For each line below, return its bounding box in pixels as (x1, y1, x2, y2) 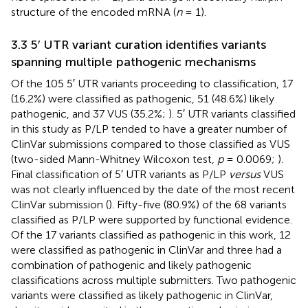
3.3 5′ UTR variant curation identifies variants (11, 36, 266, 52)
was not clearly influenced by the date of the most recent (11, 182, 295, 196)
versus (229, 167, 261, 181)
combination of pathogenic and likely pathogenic (11, 258, 252, 272)
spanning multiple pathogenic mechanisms (11, 54, 256, 69)
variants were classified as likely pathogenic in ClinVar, (11, 288, 273, 302)
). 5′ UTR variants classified (168, 107, 296, 120)
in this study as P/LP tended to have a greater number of (11, 122, 287, 135)
